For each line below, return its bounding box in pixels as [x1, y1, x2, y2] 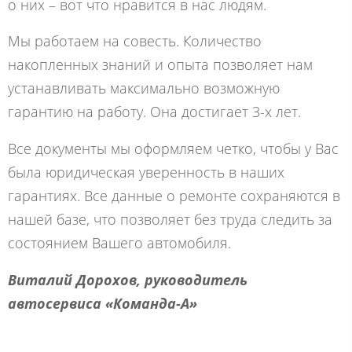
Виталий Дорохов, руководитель [8, 269, 247, 289]
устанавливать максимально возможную [8, 79, 280, 98]
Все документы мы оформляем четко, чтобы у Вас [8, 139, 339, 159]
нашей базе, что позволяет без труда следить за [8, 210, 332, 229]
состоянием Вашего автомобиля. [8, 233, 231, 253]
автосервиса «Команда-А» [8, 293, 197, 313]
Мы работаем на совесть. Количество [8, 31, 262, 51]
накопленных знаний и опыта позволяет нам [8, 55, 313, 75]
